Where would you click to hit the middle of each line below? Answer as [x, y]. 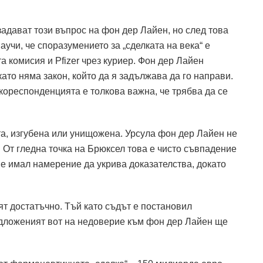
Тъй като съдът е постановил [128, 206]
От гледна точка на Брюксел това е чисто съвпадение [120, 149]
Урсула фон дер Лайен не [181, 133]
